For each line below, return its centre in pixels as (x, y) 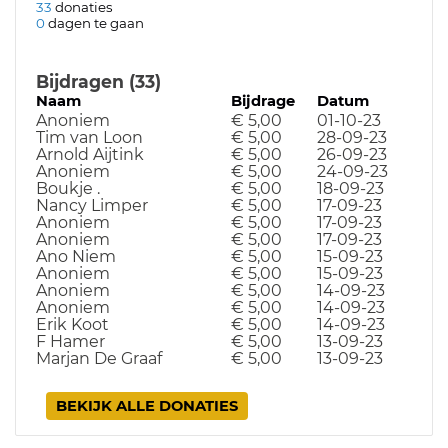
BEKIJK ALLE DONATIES (147, 406)
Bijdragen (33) (98, 82)
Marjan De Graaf (99, 359)
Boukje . (68, 189)
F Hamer (70, 342)
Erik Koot (72, 325)
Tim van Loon (89, 138)
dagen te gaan (96, 23)
